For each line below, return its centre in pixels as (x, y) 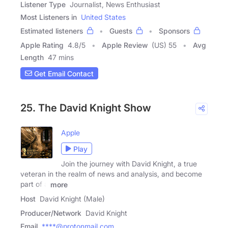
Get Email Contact (63, 73)
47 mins (61, 58)
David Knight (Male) (72, 198)
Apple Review (125, 45)
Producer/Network (51, 213)
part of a (34, 184)
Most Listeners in (49, 17)
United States (103, 17)
